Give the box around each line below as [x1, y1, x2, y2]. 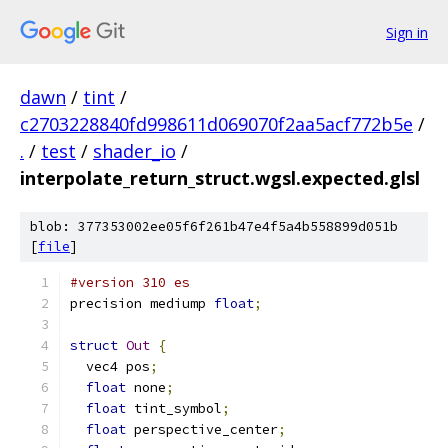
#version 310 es [70, 274, 190, 291]
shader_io [93, 139, 176, 163]
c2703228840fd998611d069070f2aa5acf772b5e [20, 112, 413, 136]
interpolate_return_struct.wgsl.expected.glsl [20, 166, 420, 190]
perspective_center [126, 421, 278, 438]
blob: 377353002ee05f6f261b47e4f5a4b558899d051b [30, 218, 398, 235]
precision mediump [70, 295, 214, 312]
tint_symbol [126, 400, 222, 417]
